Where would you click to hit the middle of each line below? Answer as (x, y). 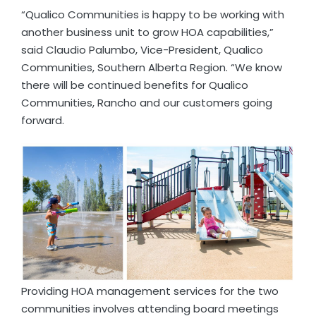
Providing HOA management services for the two (150, 291)
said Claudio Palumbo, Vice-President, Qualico (142, 49)
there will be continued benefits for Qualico (134, 85)
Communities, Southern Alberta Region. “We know (151, 67)
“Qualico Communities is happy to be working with (152, 14)
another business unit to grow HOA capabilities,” (147, 32)
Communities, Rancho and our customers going (146, 102)
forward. (42, 120)
